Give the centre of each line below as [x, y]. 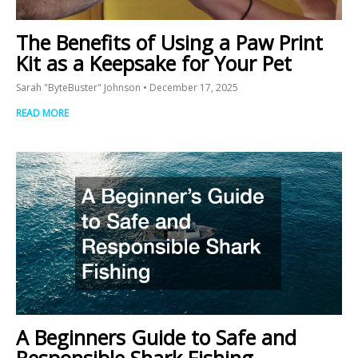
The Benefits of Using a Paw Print [169, 42]
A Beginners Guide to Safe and [156, 337]
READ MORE [42, 113]
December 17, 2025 [193, 87]
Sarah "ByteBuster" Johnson [80, 87]
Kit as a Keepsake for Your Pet [154, 63]
